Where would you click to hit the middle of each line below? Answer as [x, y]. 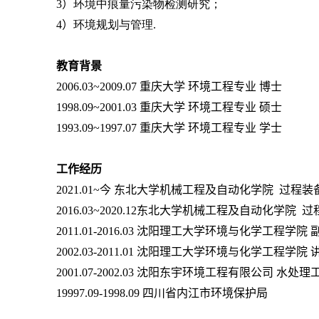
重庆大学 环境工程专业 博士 [210, 87]
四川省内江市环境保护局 [205, 293]
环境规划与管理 [113, 25]
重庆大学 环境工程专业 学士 [210, 128]
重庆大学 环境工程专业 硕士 [210, 107]
